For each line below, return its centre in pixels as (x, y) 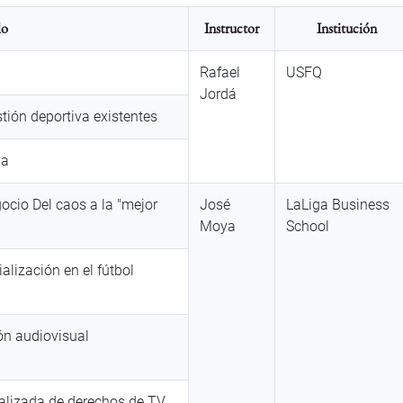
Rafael (220, 73)
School (308, 227)
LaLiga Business (338, 205)
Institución (346, 29)
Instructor (232, 29)
